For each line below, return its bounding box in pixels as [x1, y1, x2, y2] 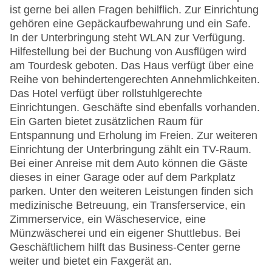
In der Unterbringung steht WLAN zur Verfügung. [10, 32, 245, 44]
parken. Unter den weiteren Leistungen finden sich [10, 185, 253, 198]
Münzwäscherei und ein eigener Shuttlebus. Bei [10, 227, 240, 240]
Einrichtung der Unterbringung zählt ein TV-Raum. [10, 143, 251, 156]
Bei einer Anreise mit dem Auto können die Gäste [10, 157, 248, 170]
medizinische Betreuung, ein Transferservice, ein [10, 199, 245, 212]
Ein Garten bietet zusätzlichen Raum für [10, 115, 203, 128]
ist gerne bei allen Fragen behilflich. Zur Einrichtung [10, 4, 259, 16]
